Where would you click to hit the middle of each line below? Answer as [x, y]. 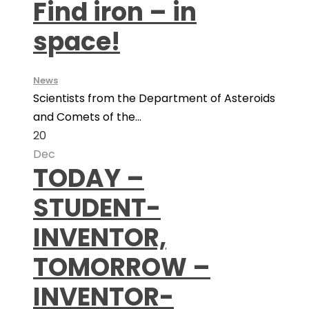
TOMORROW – [122, 267]
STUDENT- [97, 208]
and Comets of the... [87, 117]
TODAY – [89, 178]
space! [77, 42]
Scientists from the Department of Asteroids [154, 98]
